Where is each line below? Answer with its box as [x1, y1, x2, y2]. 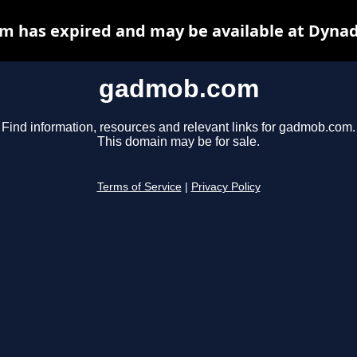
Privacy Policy [190, 181, 261, 194]
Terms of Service [96, 181, 182, 194]
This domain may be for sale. [97, 135, 260, 149]
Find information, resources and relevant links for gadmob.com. [2, 120, 355, 135]
